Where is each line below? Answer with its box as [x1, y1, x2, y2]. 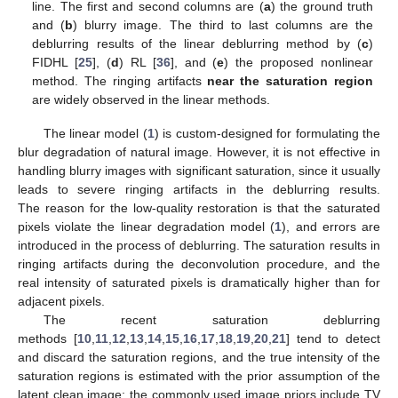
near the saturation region [207, 73, 373, 88]
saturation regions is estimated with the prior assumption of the [18, 369, 380, 384]
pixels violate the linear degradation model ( [18, 219, 275, 235]
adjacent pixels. [18, 294, 105, 309]
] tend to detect [285, 331, 380, 346]
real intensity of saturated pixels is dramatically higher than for [18, 275, 380, 291]
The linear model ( [43, 126, 147, 141]
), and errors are [282, 219, 381, 235]
